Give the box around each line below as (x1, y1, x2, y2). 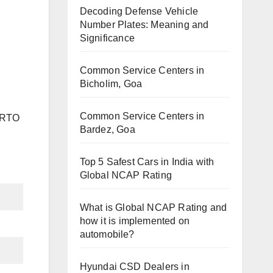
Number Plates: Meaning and (79, 19, 209, 30)
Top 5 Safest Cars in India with (79, 156, 214, 167)
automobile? (79, 229, 135, 239)
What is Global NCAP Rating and (79, 202, 227, 213)
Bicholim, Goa (79, 78, 143, 89)
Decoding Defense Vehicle (79, 5, 199, 16)
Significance (79, 32, 135, 43)
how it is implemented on (79, 215, 190, 226)
